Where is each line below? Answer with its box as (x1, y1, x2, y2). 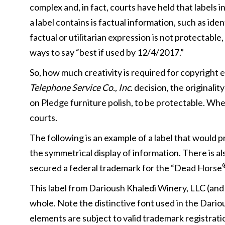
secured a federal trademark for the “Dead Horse (29, 162, 222, 173)
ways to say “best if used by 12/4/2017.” (29, 47, 184, 58)
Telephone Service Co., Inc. (29, 82, 133, 93)
